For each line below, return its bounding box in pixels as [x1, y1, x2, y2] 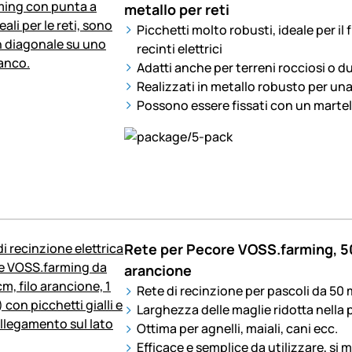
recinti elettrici [136, 39, 222, 57]
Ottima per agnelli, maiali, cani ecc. [136, 320, 338, 338]
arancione [123, 261, 192, 280]
